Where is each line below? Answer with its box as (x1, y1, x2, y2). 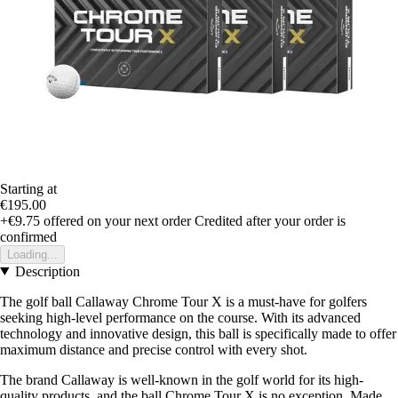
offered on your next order (40, 212, 191, 228)
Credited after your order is (195, 212, 346, 228)
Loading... (7, 247, 58, 261)
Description (14, 263, 80, 279)
